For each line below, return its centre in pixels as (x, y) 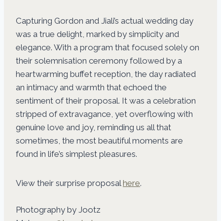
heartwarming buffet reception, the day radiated (106, 74)
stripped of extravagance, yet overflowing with (104, 114)
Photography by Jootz (58, 210)
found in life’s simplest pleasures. (76, 154)
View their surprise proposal (69, 183)
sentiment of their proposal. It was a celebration (106, 101)
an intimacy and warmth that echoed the (91, 88)
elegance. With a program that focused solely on (108, 48)
